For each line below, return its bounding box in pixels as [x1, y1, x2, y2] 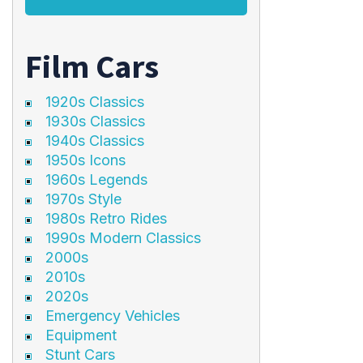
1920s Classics [45, 93, 144, 110]
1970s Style [45, 190, 122, 207]
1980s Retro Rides [45, 210, 167, 227]
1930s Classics [45, 113, 145, 130]
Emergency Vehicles [45, 307, 180, 324]
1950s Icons [45, 152, 126, 169]
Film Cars [24, 46, 159, 87]
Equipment [45, 327, 117, 344]
